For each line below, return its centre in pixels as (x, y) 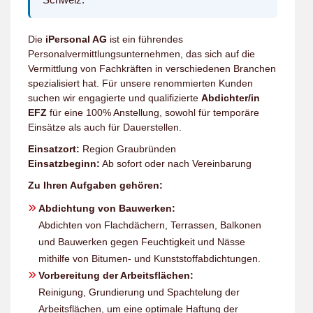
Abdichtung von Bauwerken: (107, 208)
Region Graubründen (128, 149)
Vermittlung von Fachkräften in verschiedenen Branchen (152, 68)
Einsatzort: (54, 149)
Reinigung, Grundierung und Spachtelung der (139, 292)
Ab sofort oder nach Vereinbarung (176, 163)
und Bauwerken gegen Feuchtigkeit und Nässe (142, 242)
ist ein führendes (145, 39)
